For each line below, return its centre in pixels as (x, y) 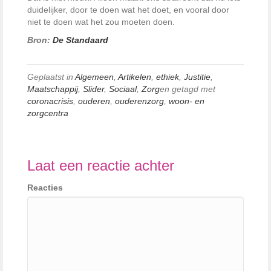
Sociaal (123, 89)
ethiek (168, 77)
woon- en (187, 101)
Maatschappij (53, 89)
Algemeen (94, 77)
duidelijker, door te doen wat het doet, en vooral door (128, 9)
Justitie (197, 77)
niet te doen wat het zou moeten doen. (101, 21)
